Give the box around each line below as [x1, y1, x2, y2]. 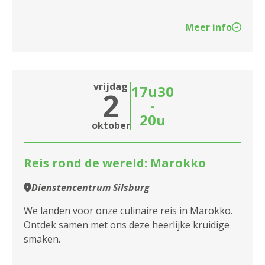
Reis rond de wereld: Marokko [24, 155, 206, 172]
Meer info [185, 21, 232, 34]
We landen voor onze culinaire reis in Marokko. [24, 204, 232, 218]
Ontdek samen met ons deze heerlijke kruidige [24, 218, 230, 232]
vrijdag [93, 80, 128, 93]
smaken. [24, 232, 60, 246]
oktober [91, 119, 130, 132]
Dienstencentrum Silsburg [31, 181, 150, 195]
